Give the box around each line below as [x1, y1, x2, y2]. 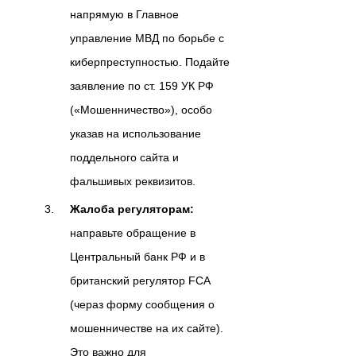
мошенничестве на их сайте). [70, 322, 223, 335]
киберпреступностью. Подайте [70, 56, 230, 69]
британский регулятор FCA [70, 274, 210, 288]
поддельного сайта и [70, 151, 179, 164]
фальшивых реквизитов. [70, 175, 195, 188]
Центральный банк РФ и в [70, 250, 205, 264]
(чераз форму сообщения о [70, 298, 215, 311]
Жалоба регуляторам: [70, 203, 194, 216]
